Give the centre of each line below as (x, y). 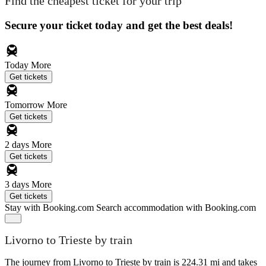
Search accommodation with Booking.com (176, 207)
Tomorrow (26, 104)
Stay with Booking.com (49, 207)
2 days (18, 144)
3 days (18, 184)
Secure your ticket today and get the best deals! (119, 25)
